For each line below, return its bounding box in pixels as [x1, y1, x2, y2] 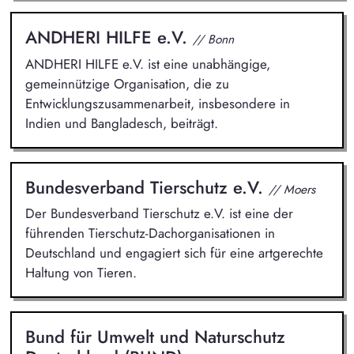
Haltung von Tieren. [24, 263, 137, 283]
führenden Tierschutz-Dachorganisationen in [24, 224, 275, 243]
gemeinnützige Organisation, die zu [24, 73, 229, 93]
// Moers [268, 179, 315, 198]
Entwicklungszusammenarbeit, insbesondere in [24, 93, 290, 113]
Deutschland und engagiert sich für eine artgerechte [24, 243, 323, 263]
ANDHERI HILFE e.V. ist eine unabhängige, [24, 54, 270, 73]
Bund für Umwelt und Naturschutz [24, 324, 285, 350]
